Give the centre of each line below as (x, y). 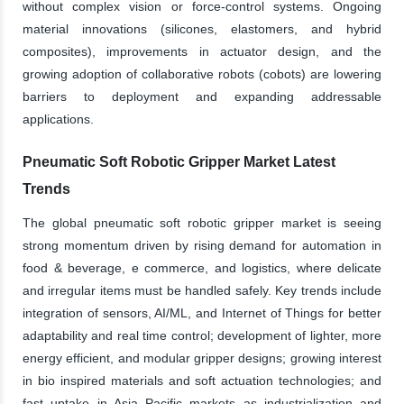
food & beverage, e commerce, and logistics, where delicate (202, 267)
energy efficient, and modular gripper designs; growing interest (202, 358)
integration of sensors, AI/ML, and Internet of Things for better (202, 312)
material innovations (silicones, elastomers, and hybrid (202, 28)
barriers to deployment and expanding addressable (202, 96)
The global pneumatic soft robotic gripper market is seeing (202, 222)
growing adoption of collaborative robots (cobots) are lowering (202, 73)
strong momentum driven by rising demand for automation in (202, 245)
